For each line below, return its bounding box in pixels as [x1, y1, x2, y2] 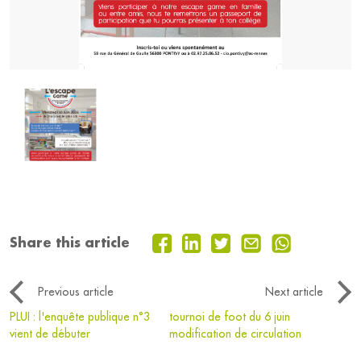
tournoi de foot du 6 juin [168, 309, 290, 325]
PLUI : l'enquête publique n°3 [10, 309, 150, 325]
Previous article [38, 284, 114, 300]
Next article [265, 284, 323, 300]
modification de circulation [168, 326, 301, 342]
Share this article [10, 234, 130, 251]
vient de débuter [10, 326, 90, 342]
